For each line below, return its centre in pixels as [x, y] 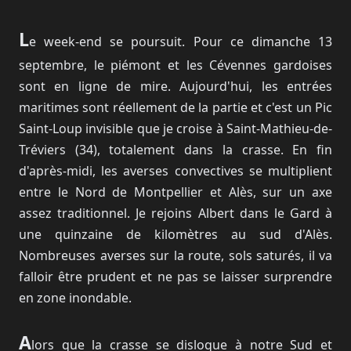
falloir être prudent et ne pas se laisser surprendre [175, 277]
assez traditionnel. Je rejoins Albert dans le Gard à [175, 213]
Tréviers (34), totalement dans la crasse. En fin [175, 150]
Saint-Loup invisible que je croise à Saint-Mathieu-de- [175, 128]
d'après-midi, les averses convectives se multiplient [175, 171]
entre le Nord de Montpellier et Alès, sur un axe [175, 192]
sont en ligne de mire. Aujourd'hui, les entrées [175, 86]
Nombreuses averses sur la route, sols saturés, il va [175, 255]
